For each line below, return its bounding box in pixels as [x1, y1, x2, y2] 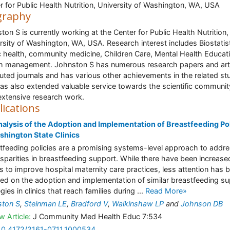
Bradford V [71, 199, 108, 208]
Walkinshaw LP [112, 199, 164, 208]
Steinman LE [24, 199, 67, 208]
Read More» [145, 186, 187, 195]
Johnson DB [181, 199, 223, 208]
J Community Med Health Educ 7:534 [31, 212, 162, 221]
